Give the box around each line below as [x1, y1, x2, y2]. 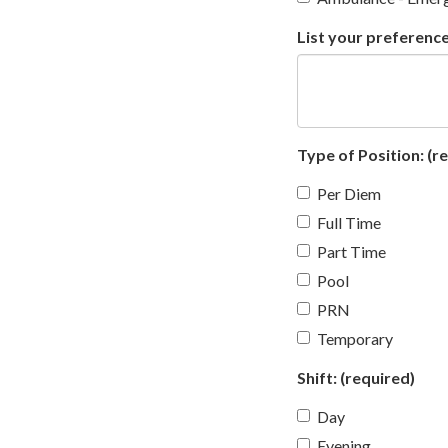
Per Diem [317, 183, 381, 203]
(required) [337, 367, 415, 387]
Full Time [317, 212, 381, 232]
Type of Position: [297, 144, 424, 164]
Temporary [317, 328, 393, 348]
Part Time [317, 241, 386, 261]
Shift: [297, 367, 337, 387]
